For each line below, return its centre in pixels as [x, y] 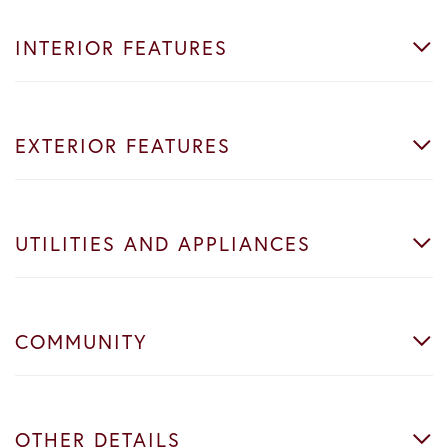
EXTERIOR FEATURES [123, 145]
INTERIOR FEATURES [121, 47]
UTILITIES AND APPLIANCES [163, 243]
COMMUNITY [81, 341]
